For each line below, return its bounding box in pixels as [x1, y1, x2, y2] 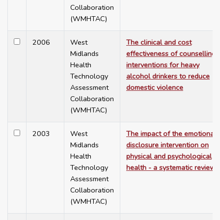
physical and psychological [126, 151, 212, 162]
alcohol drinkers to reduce [126, 71, 210, 82]
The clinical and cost [126, 37, 192, 48]
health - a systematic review [126, 163, 216, 173]
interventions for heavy [126, 60, 199, 70]
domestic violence [126, 82, 183, 93]
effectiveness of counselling [126, 49, 216, 59]
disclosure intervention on [126, 140, 209, 150]
